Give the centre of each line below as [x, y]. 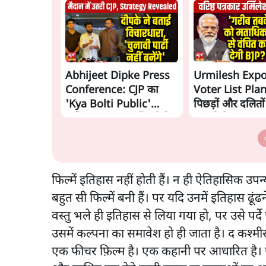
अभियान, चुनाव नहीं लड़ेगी [117, 119]
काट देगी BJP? [223, 119]
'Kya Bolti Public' [108, 104]
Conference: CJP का [112, 90]
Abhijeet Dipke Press [118, 76]
